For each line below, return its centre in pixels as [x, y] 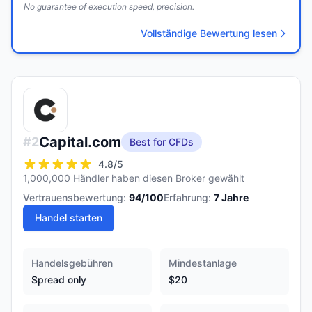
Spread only [59, 280]
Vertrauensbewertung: [75, 197]
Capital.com [80, 142]
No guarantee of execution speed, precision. [109, 7]
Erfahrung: [187, 197]
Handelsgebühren [72, 263]
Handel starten [69, 218]
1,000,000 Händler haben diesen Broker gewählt [134, 178]
